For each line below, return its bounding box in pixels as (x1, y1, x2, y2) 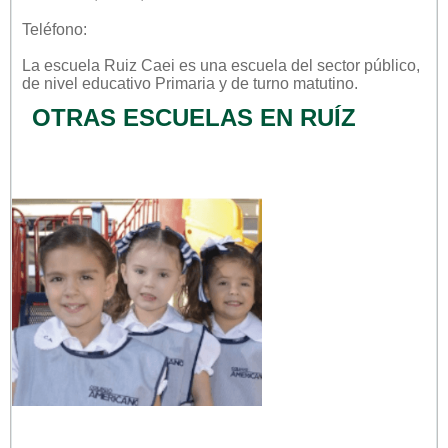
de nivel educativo (22, 74, 155, 92)
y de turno (215, 74, 293, 92)
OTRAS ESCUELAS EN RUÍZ (32, 103, 356, 131)
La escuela (22, 56, 104, 74)
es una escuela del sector (175, 56, 364, 74)
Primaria (155, 74, 215, 92)
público (364, 56, 416, 74)
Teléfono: (22, 20, 87, 38)
